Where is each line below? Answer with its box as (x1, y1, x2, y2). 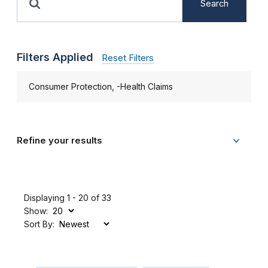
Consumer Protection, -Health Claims (29, 81, 173, 92)
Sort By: (24, 219, 54, 229)
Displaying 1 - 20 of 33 (24, 193, 111, 203)
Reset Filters (102, 53, 154, 63)
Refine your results (17, 135, 102, 146)
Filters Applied (17, 51, 93, 63)
